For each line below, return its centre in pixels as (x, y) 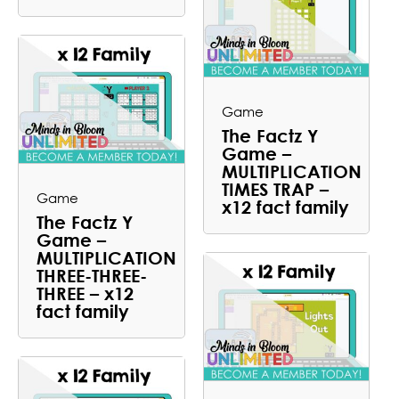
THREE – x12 (85, 293)
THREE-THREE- (92, 275)
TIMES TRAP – (275, 188)
